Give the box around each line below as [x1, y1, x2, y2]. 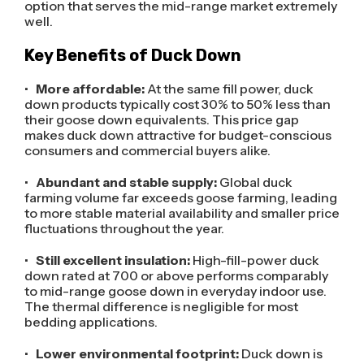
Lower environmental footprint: [35, 345, 241, 362]
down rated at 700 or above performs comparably [24, 267, 328, 284]
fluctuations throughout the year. [24, 220, 224, 236]
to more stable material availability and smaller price [24, 205, 340, 221]
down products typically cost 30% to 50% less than [24, 96, 331, 112]
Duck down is [240, 345, 323, 362]
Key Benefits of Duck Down [24, 45, 241, 65]
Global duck [219, 174, 292, 190]
